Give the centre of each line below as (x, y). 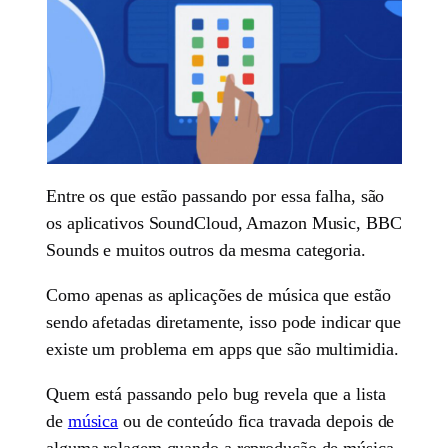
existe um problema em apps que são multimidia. (222, 348)
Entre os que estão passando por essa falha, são (215, 195)
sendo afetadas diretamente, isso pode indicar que (224, 321)
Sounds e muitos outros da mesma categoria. (206, 249)
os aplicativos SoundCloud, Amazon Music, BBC (224, 222)
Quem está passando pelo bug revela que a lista (216, 393)
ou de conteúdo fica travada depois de (256, 420)
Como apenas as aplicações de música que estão (218, 294)
